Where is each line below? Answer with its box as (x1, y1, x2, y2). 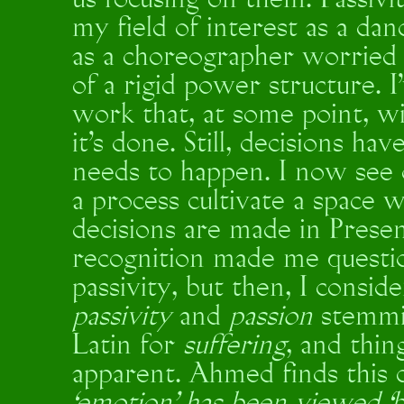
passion (229, 303, 313, 332)
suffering (183, 332, 286, 361)
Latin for (72, 332, 183, 361)
